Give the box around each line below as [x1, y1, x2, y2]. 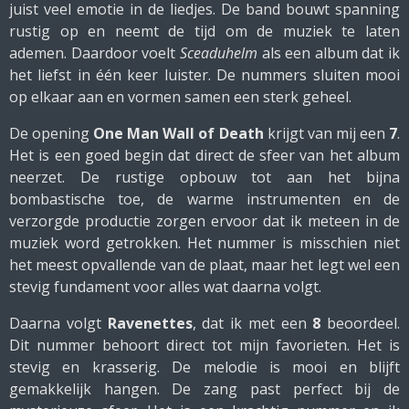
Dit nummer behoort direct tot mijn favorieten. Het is [9, 335, 400, 355]
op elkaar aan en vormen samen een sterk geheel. [9, 87, 351, 107]
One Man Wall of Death [93, 123, 264, 143]
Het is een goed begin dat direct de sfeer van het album [9, 145, 400, 165]
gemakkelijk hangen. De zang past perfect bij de [9, 379, 400, 399]
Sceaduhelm [179, 43, 257, 63]
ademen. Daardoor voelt [9, 43, 180, 63]
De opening [9, 123, 94, 143]
